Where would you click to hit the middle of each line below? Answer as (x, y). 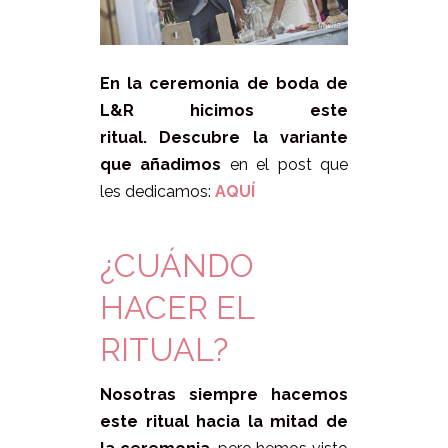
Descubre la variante (254, 138)
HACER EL (177, 308)
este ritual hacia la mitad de (224, 422)
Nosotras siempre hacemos (224, 395)
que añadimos (165, 165)
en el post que (289, 165)
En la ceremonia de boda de (224, 84)
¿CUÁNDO (177, 266)
